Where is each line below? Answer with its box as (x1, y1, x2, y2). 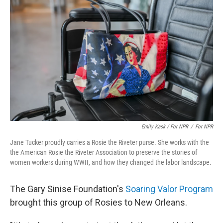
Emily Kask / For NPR (141, 123, 188, 130)
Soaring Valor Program (125, 183, 213, 194)
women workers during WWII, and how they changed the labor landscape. (10, 158, 212, 166)
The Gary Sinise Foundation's (10, 183, 125, 194)
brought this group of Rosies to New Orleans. (10, 197, 187, 208)
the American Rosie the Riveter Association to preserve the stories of (10, 148, 197, 156)
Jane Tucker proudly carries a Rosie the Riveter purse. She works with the (10, 138, 209, 146)
